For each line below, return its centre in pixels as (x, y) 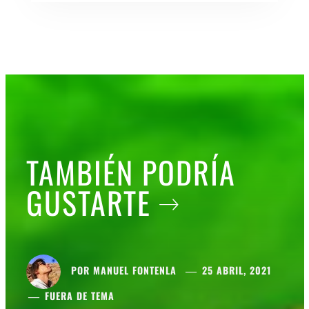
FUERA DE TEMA (79, 295)
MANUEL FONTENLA (134, 270)
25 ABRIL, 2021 (236, 270)
